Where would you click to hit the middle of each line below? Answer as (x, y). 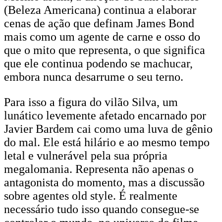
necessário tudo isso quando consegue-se (102, 209)
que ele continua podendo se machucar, (98, 63)
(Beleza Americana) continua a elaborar (100, 10)
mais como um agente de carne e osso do (102, 37)
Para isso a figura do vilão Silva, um (91, 102)
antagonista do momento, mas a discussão (104, 182)
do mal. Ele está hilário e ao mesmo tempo (107, 142)
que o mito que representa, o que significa (105, 50)
